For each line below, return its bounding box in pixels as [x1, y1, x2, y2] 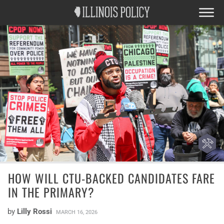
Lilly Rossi [17, 207, 52, 216]
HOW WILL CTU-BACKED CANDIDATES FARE [8, 169, 215, 187]
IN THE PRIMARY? [8, 183, 94, 201]
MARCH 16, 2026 [56, 209, 97, 216]
